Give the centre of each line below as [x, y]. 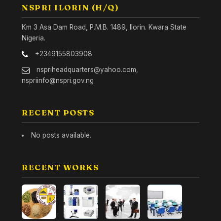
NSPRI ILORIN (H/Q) [70, 7]
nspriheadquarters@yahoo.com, [86, 70]
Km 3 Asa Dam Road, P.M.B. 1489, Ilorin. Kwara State [104, 27]
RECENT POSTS [58, 112]
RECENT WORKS [60, 167]
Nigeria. [34, 38]
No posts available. [61, 135]
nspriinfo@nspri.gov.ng [58, 80]
